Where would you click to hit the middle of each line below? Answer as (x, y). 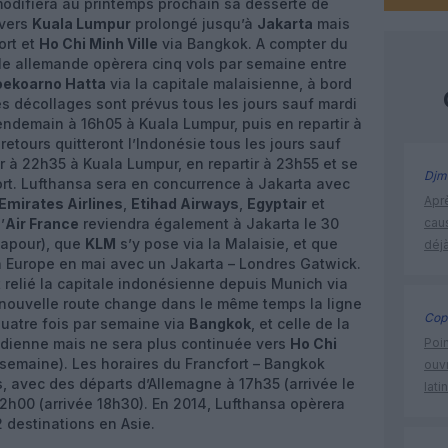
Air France (42, 223)
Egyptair (277, 203)
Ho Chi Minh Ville (98, 43)
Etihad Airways (185, 203)
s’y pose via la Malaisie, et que (227, 243)
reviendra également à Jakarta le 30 (209, 223)
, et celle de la (300, 323)
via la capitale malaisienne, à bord (229, 83)
